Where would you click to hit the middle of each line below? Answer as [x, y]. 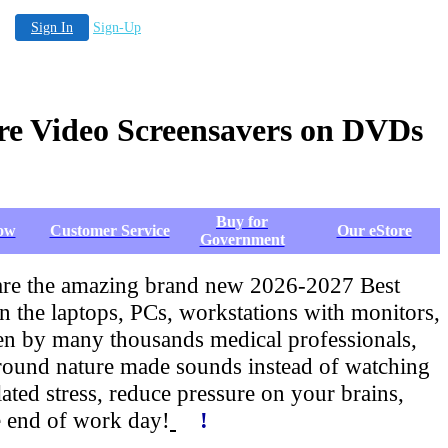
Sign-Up [117, 27]
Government [242, 239]
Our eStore [374, 230]
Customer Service [109, 230]
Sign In [52, 27]
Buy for [242, 221]
